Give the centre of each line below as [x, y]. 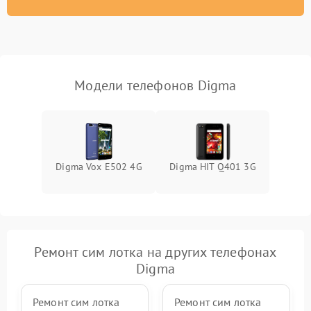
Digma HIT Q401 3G [213, 167]
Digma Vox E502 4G [99, 167]
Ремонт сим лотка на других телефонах [155, 252]
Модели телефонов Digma [155, 86]
